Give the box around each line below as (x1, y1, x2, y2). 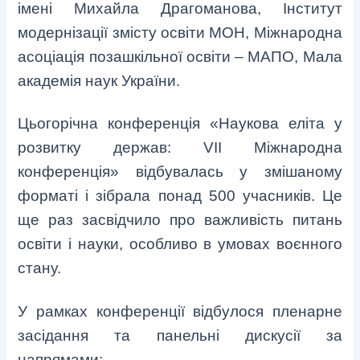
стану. (18, 260, 62, 277)
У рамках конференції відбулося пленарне (18, 302, 342, 320)
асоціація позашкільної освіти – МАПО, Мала (18, 47, 342, 65)
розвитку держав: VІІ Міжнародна (18, 139, 342, 157)
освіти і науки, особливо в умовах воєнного (18, 235, 342, 253)
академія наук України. (18, 72, 181, 89)
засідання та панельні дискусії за (18, 326, 342, 344)
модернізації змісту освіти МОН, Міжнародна (18, 23, 342, 41)
